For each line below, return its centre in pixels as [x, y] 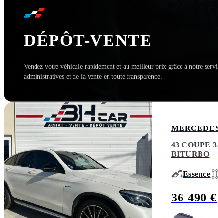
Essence [197, 174]
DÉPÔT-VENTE [88, 40]
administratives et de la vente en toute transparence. [93, 77]
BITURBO [191, 154]
